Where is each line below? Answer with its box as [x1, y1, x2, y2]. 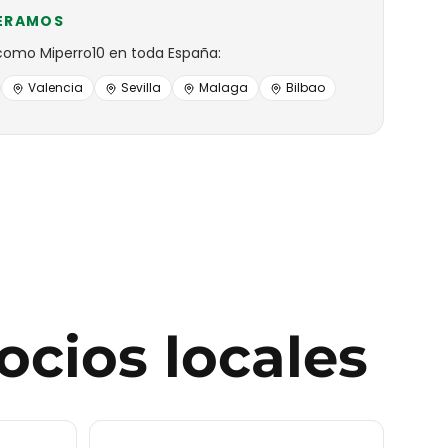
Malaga [199, 79, 248, 96]
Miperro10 [40, 43, 105, 63]
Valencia [28, 79, 83, 96]
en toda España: [105, 43, 221, 63]
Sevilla [121, 79, 161, 96]
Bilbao [286, 79, 325, 96]
